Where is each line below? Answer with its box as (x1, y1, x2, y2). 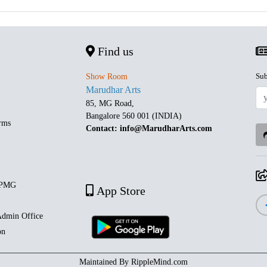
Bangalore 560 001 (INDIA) (86, 111, 182, 121)
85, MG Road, (86, 99, 136, 108)
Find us (95, 45, 133, 58)
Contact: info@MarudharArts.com (86, 124, 212, 133)
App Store (94, 184, 145, 198)
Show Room (86, 72, 128, 82)
